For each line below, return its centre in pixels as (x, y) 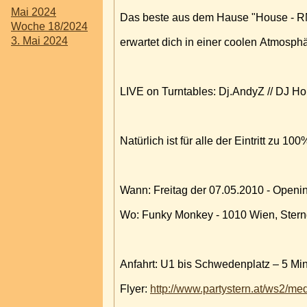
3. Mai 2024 (39, 41)
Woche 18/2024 (49, 26)
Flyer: (135, 288)
